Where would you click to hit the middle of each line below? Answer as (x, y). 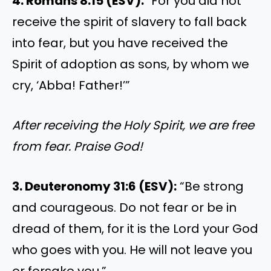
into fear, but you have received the (120, 43)
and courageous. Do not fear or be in (124, 207)
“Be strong (210, 186)
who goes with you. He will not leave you (132, 250)
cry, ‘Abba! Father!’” (71, 86)
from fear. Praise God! (77, 146)
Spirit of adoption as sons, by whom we (131, 64)
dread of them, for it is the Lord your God (135, 228)
